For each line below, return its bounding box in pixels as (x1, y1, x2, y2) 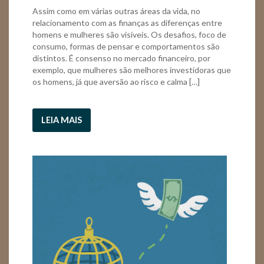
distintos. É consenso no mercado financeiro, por (32, 52, 210, 63)
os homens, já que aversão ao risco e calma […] (32, 76, 200, 87)
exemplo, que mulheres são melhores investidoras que (32, 64, 231, 75)
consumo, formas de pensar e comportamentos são (32, 41, 220, 51)
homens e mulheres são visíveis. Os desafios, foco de (32, 29, 226, 39)
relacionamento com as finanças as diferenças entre (32, 17, 222, 28)
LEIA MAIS (41, 114, 82, 125)
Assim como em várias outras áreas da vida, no (32, 5, 200, 16)
